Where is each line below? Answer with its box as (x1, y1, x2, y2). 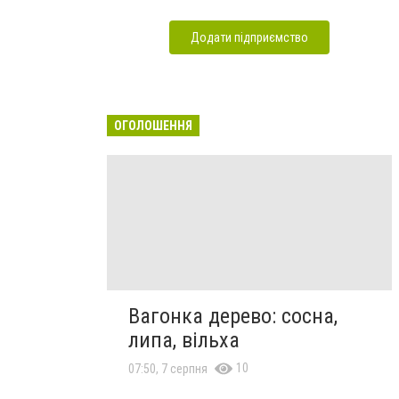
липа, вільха (128, 327, 240, 353)
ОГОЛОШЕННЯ (114, 118, 192, 133)
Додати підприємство (191, 29, 308, 45)
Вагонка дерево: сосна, (128, 303, 338, 329)
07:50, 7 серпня (128, 361, 208, 376)
